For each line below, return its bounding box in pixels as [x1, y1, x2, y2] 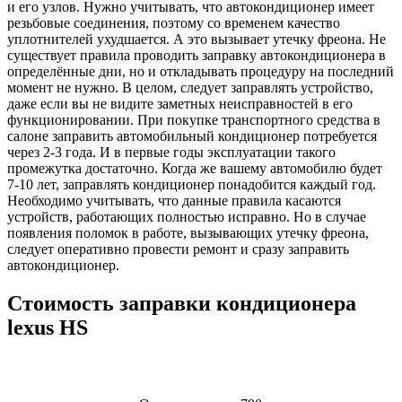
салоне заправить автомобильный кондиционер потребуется [7, 127, 377, 144]
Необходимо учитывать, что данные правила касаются [7, 192, 341, 208]
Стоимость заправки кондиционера [7, 291, 356, 315]
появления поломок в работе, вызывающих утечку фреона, [7, 224, 369, 240]
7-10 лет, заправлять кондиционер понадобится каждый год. [7, 176, 376, 192]
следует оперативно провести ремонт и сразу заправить [7, 240, 349, 257]
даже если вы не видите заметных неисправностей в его [7, 95, 353, 111]
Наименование [25, 360, 120, 376]
